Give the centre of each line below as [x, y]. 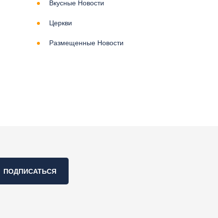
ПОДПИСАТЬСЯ [30, 171]
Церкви [61, 23]
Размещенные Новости [86, 43]
